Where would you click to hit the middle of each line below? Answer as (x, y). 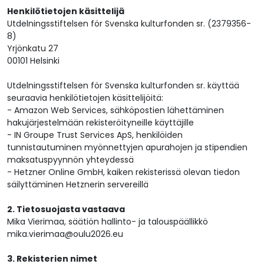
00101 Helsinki (33, 61)
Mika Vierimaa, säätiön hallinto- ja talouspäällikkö (108, 222)
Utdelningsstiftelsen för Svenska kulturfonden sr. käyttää (123, 86)
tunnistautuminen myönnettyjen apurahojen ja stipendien (127, 148)
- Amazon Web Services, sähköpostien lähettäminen (115, 110)
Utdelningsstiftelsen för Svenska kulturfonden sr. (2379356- (129, 24)
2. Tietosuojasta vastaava (66, 209)
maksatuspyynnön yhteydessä (70, 160)
